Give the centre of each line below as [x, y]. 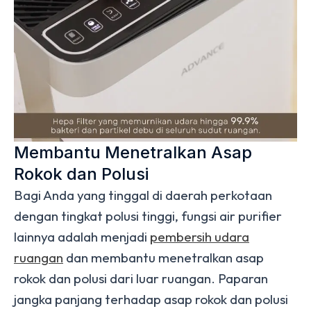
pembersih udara [200, 237]
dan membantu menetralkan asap [163, 258]
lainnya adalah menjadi [82, 237]
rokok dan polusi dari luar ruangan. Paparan [141, 278]
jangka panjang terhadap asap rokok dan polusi [151, 299]
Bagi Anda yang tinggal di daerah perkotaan [143, 195]
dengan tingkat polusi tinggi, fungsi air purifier [148, 216]
